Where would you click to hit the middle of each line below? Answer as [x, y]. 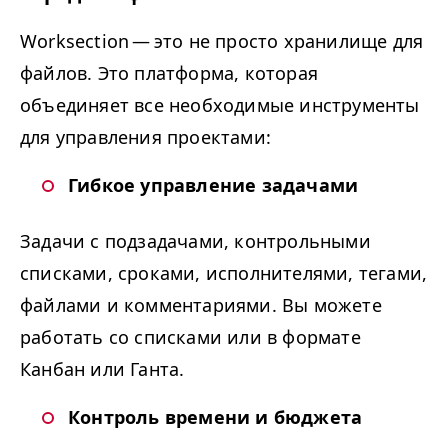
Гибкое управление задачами [213, 185]
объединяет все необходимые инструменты [220, 105]
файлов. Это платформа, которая [169, 73]
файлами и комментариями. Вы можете [201, 305]
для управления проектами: [145, 137]
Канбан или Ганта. [102, 369]
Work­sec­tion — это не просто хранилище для [222, 41]
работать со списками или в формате [190, 337]
